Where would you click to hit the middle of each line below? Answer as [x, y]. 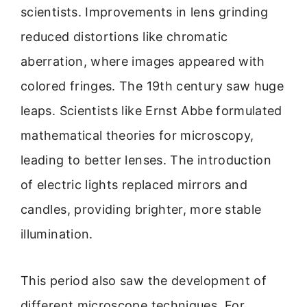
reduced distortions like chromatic [124, 36]
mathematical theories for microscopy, [137, 135]
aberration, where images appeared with [143, 61]
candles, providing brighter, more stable [141, 209]
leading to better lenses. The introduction [146, 160]
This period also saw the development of [144, 281]
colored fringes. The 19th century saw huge [152, 86]
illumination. [57, 234]
